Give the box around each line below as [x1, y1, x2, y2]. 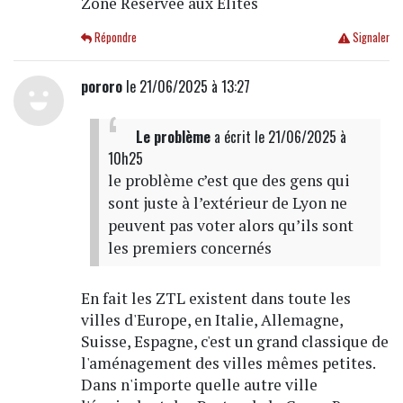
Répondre [92, 29, 138, 47]
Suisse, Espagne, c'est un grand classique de [80, 331, 389, 353]
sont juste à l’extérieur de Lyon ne [107, 193, 347, 214]
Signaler [349, 29, 390, 47]
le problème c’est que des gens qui [107, 170, 350, 192]
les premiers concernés [107, 237, 272, 259]
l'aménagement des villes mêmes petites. [80, 353, 375, 374]
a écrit [210, 126, 255, 148]
